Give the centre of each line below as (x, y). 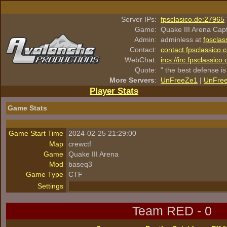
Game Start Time (36, 133)
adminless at (182, 40)
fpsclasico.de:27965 (193, 19)
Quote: (146, 70)
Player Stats (114, 91)
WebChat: (141, 60)
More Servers (132, 80)
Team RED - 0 (172, 211)
